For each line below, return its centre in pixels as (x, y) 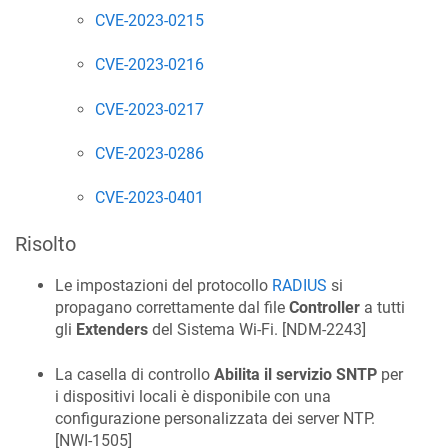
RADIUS (299, 286)
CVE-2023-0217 (149, 109)
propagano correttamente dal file (172, 308)
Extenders (112, 330)
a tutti (382, 308)
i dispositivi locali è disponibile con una (193, 396)
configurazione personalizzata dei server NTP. (215, 418)
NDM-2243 (324, 330)
